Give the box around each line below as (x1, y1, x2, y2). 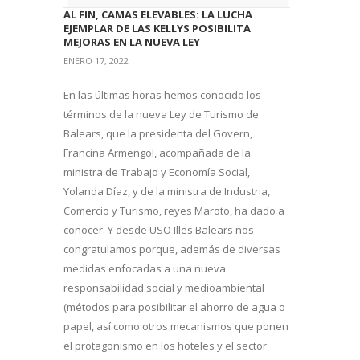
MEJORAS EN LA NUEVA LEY (63, 34, 200, 49)
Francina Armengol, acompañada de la (63, 145, 251, 160)
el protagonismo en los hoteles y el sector (63, 337, 267, 353)
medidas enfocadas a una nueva (63, 260, 226, 276)
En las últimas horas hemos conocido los (63, 87, 261, 102)
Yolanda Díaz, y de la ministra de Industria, (63, 183, 270, 198)
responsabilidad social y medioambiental (63, 280, 264, 295)
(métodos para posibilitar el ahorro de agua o (63, 299, 285, 314)
